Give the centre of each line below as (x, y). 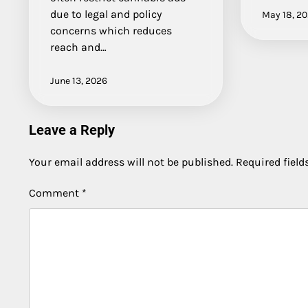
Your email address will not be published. (131, 162)
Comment (55, 192)
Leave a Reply (72, 130)
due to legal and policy (106, 14)
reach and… (78, 47)
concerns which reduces (111, 30)
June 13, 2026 (79, 80)
